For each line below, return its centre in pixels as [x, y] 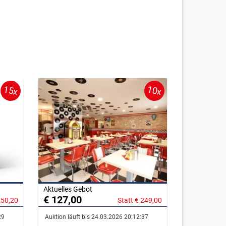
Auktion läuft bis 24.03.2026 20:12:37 [96, 217]
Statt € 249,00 [140, 201]
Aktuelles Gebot [68, 189]
